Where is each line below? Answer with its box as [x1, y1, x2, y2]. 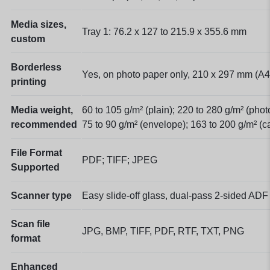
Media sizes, [11, 19, 66, 30]
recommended [11, 119, 77, 130]
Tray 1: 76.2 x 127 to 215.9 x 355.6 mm [82, 26, 246, 37]
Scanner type [11, 190, 72, 201]
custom [11, 33, 45, 44]
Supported [11, 162, 60, 172]
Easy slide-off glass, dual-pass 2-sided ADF [82, 190, 268, 201]
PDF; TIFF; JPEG [82, 154, 157, 165]
